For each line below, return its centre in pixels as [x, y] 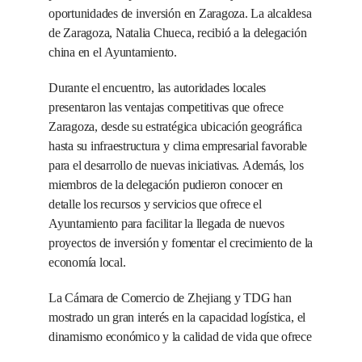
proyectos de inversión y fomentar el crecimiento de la [181, 242]
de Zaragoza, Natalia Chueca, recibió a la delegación [177, 32]
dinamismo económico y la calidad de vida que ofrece [180, 336]
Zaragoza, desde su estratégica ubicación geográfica [175, 126]
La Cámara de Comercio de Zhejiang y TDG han [170, 297]
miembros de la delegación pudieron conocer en [166, 184]
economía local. [87, 262]
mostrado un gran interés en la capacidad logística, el [177, 317]
